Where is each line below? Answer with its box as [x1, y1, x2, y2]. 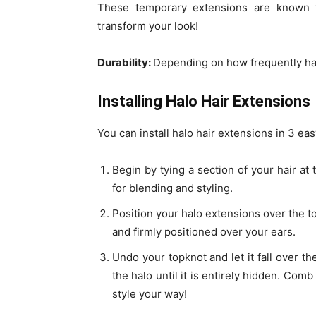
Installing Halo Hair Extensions [97, 92, 314, 111]
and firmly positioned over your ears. [112, 225, 298, 239]
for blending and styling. [112, 181, 233, 195]
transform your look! [97, 19, 198, 33]
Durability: [97, 56, 153, 70]
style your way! [112, 287, 190, 301]
